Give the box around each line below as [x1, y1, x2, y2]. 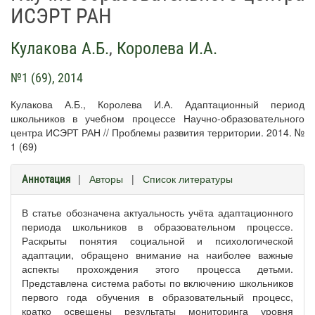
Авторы [89, 172, 123, 186]
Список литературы [143, 172, 233, 186]
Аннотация [22, 173, 70, 186]
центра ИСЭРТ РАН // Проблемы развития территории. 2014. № [11, 125, 304, 139]
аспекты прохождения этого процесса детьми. [22, 262, 293, 276]
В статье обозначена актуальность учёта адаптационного [22, 205, 293, 219]
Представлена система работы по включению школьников [22, 276, 293, 290]
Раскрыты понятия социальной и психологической [22, 233, 293, 247]
